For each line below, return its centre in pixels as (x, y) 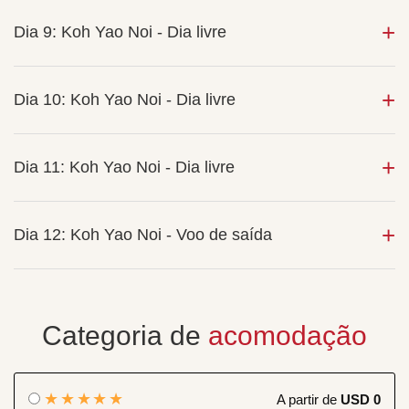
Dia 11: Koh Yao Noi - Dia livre (124, 167)
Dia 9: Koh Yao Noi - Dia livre (120, 32)
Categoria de (125, 336)
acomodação (288, 336)
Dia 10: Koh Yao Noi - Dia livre (125, 100)
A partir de (309, 399)
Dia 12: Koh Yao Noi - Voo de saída (143, 235)
